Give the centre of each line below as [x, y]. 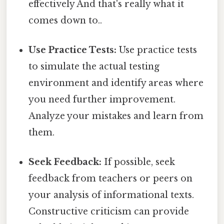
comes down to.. [65, 20]
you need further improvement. [102, 100]
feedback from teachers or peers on [111, 179]
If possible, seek [138, 162]
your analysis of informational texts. [111, 195]
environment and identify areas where [116, 83]
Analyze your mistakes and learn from [116, 116]
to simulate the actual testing [94, 67]
